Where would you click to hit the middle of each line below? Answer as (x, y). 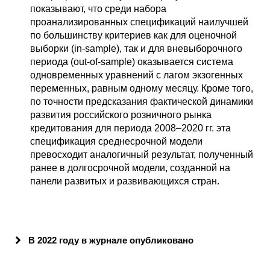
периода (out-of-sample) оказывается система (132, 61)
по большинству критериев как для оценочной (133, 35)
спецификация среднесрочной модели (116, 141)
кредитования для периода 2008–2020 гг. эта (130, 128)
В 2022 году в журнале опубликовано (111, 240)
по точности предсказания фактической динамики (142, 101)
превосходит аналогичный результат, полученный (142, 154)
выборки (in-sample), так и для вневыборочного (136, 48)
